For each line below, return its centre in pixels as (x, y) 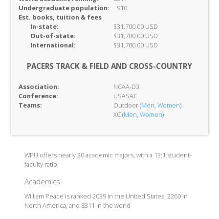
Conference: (38, 96)
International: (53, 45)
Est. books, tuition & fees (60, 17)
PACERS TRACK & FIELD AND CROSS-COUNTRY (109, 66)
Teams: (30, 105)
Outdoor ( (127, 105)
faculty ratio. (41, 164)
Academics (42, 181)
